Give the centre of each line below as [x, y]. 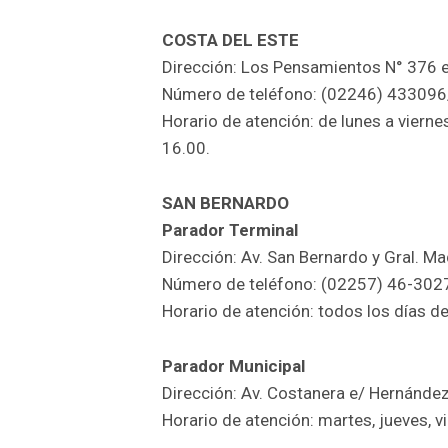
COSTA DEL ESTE [230, 40]
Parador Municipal [233, 366]
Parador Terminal [230, 230]
